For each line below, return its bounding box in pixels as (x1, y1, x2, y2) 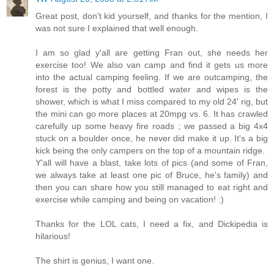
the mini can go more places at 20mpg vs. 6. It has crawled (35, 108, 268, 119)
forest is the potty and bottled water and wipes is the (35, 84, 268, 94)
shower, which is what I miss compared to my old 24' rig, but (35, 96, 268, 106)
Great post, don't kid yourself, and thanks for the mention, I (35, 10, 268, 21)
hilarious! (35, 231, 70, 241)
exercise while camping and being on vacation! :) (35, 194, 224, 204)
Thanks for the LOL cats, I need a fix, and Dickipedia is (35, 218, 268, 229)
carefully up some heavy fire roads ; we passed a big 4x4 (35, 120, 268, 131)
